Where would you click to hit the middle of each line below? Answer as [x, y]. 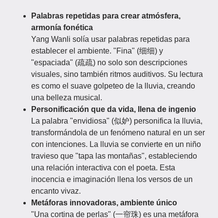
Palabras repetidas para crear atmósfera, [106, 16]
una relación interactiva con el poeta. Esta [103, 168]
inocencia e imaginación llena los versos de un [112, 179]
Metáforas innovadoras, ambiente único [104, 203]
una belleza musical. [67, 98]
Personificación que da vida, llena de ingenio [114, 109]
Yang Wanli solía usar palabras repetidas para [110, 39]
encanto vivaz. [56, 191]
